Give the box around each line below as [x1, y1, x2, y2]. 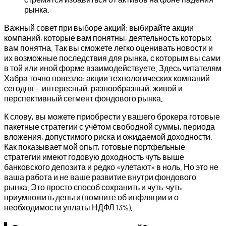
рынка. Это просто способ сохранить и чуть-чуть [4, 182, 182, 192]
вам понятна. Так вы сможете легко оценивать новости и [4, 43, 213, 53]
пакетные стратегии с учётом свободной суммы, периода [4, 122, 215, 132]
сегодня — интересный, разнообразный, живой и [4, 83, 183, 93]
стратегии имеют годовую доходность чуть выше [4, 152, 184, 162]
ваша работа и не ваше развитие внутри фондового [4, 172, 196, 182]
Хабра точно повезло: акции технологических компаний [4, 73, 210, 83]
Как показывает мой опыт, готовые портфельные [4, 142, 185, 152]
